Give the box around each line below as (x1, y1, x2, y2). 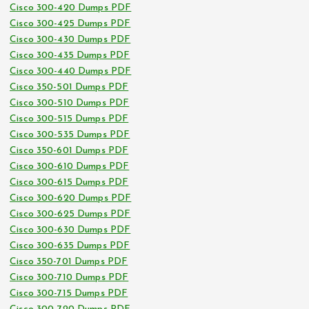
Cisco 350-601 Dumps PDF (10, 146, 129, 157)
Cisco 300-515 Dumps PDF (10, 114, 129, 125)
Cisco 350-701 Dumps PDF (10, 257, 128, 268)
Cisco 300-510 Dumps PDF (10, 98, 130, 109)
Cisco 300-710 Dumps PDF (10, 272, 129, 283)
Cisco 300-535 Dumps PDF (10, 130, 130, 141)
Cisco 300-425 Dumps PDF (10, 19, 131, 30)
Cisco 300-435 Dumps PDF (10, 50, 130, 61)
